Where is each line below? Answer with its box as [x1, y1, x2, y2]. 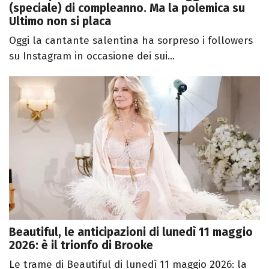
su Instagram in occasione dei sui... [9, 50, 175, 63]
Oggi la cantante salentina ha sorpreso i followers [9, 34, 253, 47]
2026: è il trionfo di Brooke [9, 238, 153, 252]
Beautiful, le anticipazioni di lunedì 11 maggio [9, 225, 253, 239]
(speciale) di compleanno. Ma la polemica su [9, 1, 245, 16]
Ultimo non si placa [9, 14, 111, 29]
